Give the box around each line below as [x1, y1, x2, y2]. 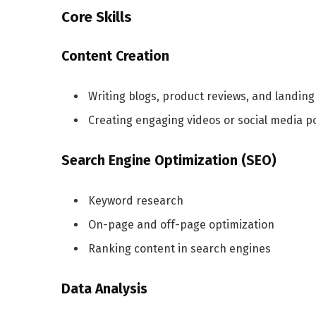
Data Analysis [61, 280, 147, 297]
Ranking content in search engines [88, 241, 271, 255]
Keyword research [88, 193, 183, 207]
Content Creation [61, 48, 169, 65]
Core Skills [61, 8, 132, 26]
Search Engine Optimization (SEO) [61, 152, 276, 169]
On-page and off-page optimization [88, 217, 274, 231]
